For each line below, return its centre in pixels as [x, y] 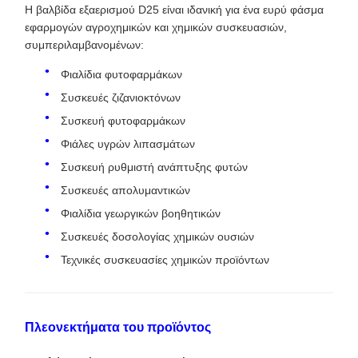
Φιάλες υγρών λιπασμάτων [128, 144]
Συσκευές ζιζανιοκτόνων [121, 97]
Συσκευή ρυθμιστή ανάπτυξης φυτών [154, 167]
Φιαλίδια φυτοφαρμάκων [121, 74]
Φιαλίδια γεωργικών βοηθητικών [141, 213]
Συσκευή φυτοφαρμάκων [123, 121]
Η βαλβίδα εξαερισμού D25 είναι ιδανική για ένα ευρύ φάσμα [174, 10]
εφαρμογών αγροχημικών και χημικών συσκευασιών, [156, 27]
